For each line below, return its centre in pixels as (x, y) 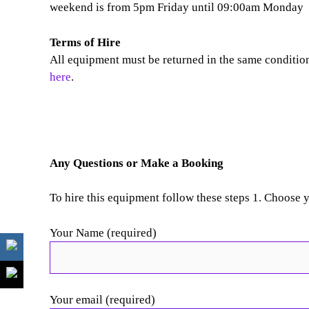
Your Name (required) (103, 232)
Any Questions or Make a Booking (137, 163)
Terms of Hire (85, 42)
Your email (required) (102, 300)
